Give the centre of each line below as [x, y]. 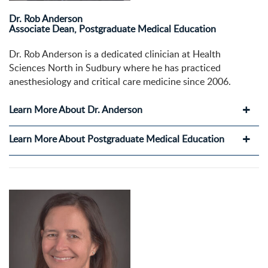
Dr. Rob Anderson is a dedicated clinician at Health [115, 54]
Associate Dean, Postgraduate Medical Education [112, 29]
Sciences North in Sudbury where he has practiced [115, 68]
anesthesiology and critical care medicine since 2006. [120, 82]
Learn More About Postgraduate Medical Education [117, 139]
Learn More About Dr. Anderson [76, 110]
